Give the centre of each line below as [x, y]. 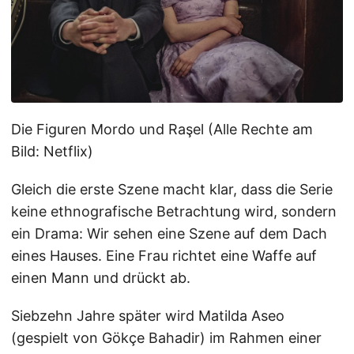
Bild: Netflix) [52, 152]
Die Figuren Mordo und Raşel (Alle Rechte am [162, 130]
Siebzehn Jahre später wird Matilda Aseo [148, 316]
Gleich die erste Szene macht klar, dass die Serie [172, 190]
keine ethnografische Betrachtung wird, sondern [174, 212]
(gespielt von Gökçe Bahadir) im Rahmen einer [166, 338]
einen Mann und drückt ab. [101, 278]
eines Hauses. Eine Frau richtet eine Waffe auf [164, 256]
